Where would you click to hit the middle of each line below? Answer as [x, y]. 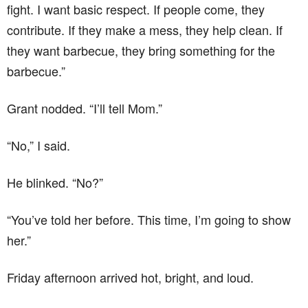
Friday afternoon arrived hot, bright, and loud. [130, 277]
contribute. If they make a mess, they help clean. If [145, 30]
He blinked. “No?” [55, 182]
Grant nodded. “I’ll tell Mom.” [85, 108]
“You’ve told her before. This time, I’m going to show [149, 219]
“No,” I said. [38, 145]
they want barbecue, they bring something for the [141, 50]
